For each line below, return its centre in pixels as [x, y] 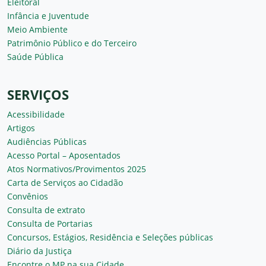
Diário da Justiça [39, 251]
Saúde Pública [35, 56]
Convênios [28, 196]
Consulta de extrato [46, 210]
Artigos [21, 128]
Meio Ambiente [37, 29]
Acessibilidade [36, 114]
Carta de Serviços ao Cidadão [65, 182]
